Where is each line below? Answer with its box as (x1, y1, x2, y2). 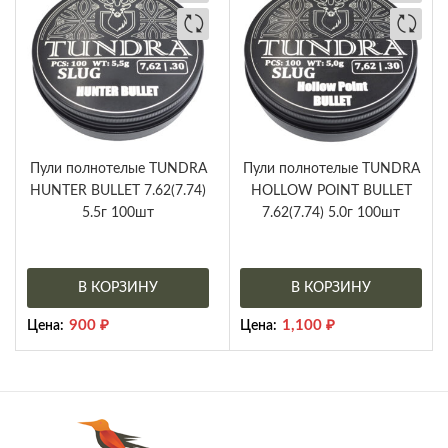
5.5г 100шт (82, 206, 154, 221)
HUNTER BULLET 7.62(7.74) (30, 184, 206, 199)
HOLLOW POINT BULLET (250, 184, 412, 199)
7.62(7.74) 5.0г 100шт (262, 206, 400, 221)
